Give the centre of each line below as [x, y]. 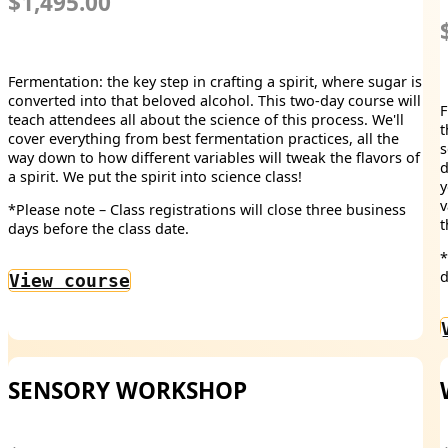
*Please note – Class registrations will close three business [207, 210]
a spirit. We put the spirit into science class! [155, 176]
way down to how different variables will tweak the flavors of [214, 157]
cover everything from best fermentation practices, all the [203, 138]
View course [69, 281]
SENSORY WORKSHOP [127, 391]
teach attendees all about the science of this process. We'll [206, 119]
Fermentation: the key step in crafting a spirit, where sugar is [215, 81]
